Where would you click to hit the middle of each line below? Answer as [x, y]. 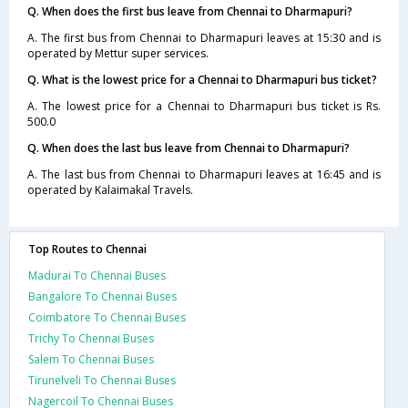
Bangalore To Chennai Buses [102, 296]
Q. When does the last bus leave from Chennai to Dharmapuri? [189, 148]
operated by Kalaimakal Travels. [110, 189]
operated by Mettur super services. [118, 53]
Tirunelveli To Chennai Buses [102, 380]
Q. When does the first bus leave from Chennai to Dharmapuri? [190, 11]
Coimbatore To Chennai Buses [107, 317]
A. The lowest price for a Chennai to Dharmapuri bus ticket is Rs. [204, 106]
